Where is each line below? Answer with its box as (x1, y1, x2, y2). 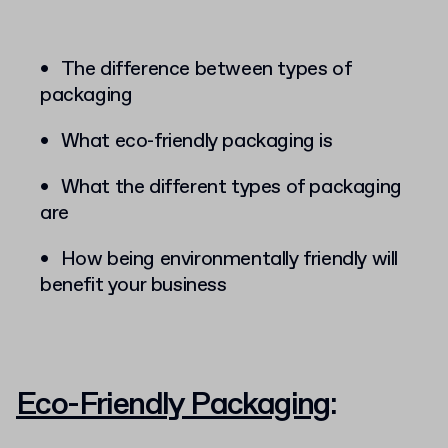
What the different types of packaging (60, 173, 402, 201)
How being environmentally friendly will (60, 245, 399, 273)
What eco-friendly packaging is (60, 127, 333, 155)
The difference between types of (60, 55, 352, 83)
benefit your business (40, 271, 227, 299)
